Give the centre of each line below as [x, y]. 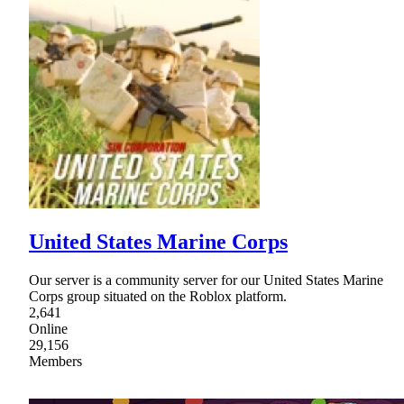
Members [55, 361]
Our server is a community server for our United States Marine [206, 280]
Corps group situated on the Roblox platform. [158, 296]
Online [48, 328]
